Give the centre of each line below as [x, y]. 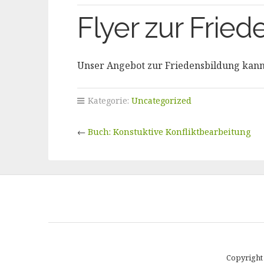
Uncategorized [161, 100]
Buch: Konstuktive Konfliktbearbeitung [169, 132]
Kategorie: [108, 100]
